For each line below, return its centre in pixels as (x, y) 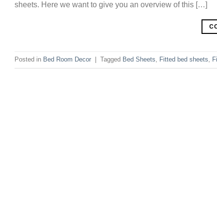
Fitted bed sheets (184, 59)
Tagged (111, 59)
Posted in (29, 59)
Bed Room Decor (67, 59)
